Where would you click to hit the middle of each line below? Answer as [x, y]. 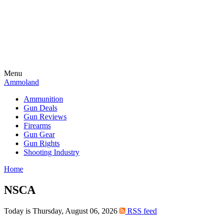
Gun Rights [42, 143]
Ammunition [43, 99]
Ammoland [21, 82]
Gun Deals [40, 108]
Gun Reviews [45, 117]
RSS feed [141, 211]
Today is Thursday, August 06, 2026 [62, 211]
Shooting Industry [52, 152]
